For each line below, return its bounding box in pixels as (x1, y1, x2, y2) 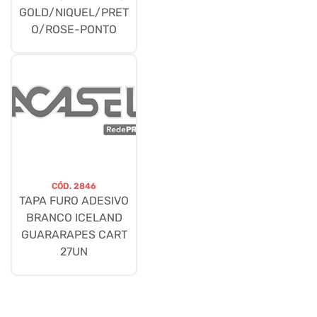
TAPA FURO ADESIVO (19, 194, 129, 208)
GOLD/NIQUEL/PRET (19, 6, 129, 20)
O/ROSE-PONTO (31, 23, 117, 37)
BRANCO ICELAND (25, 211, 122, 225)
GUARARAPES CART (21, 228, 127, 242)
